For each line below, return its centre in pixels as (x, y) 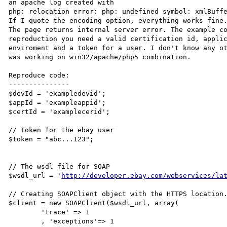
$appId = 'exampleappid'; (58, 102)
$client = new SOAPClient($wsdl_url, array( (94, 203)
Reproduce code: (39, 75)
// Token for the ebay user (62, 130)
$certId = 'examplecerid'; (60, 111)
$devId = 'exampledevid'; (58, 93)
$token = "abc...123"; (51, 139)
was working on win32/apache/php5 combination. (100, 57)
